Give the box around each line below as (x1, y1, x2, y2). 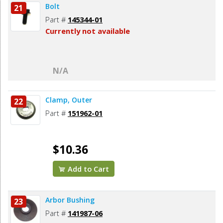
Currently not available (45, 26, 130, 36)
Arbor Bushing (45, 195, 95, 205)
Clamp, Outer (45, 95, 92, 105)
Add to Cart (66, 164, 110, 174)
